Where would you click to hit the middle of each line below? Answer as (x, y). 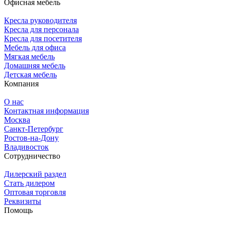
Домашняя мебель (35, 65)
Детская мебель (30, 74)
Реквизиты (23, 201)
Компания (21, 83)
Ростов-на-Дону (31, 138)
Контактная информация (46, 110)
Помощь (18, 210)
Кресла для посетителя (43, 38)
